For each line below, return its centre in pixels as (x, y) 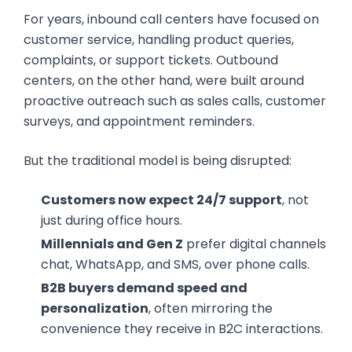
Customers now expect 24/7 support (161, 200)
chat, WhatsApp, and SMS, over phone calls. (175, 264)
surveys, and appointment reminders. (139, 121)
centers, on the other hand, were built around (164, 81)
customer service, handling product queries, (159, 40)
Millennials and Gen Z (112, 244)
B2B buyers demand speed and (144, 288)
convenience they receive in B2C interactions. (181, 329)
